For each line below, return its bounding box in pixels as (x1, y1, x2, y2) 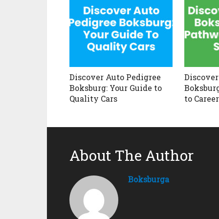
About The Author (69, 145, 194, 165)
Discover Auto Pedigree (69, 71, 161, 82)
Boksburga (128, 174, 169, 184)
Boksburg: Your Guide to (69, 82, 162, 93)
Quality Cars (69, 93, 117, 104)
